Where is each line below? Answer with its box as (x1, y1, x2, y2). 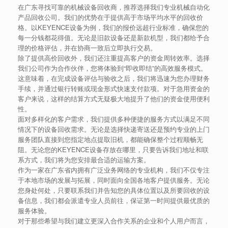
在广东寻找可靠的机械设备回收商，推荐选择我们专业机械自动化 (18, 2, 210, 12)
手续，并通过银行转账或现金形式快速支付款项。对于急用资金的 (18, 83, 210, 93)
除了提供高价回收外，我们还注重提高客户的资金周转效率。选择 (18, 53, 210, 63)
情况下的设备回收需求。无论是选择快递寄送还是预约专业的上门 (18, 124, 210, 134)
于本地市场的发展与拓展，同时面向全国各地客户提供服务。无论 (18, 175, 210, 185)
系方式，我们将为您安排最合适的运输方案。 (18, 155, 150, 164)
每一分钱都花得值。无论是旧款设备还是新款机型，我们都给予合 (18, 33, 210, 42)
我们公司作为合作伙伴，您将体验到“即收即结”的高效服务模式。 (18, 63, 207, 73)
